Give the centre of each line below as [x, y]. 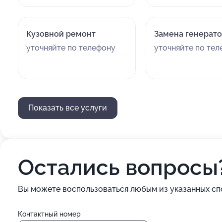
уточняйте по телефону [71, 48]
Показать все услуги [68, 108]
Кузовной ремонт [61, 34]
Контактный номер [49, 214]
